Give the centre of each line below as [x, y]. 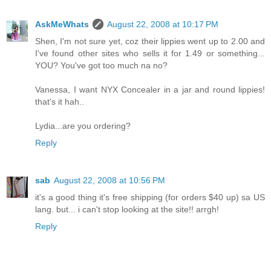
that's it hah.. [60, 101]
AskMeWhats [62, 24]
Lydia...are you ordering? [83, 126]
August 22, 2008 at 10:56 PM [109, 180]
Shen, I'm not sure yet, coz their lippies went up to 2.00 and [150, 41]
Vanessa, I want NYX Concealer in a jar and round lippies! [150, 89]
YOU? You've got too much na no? [101, 65]
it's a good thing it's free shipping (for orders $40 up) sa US [150, 197]
